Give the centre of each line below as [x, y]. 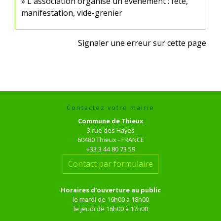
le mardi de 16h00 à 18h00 [110, 199]
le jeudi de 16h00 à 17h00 [110, 208]
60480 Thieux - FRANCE [110, 139]
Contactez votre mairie [110, 107]
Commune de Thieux [110, 121]
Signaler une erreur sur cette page [142, 43]
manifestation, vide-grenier [72, 13]
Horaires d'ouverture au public [110, 190]
